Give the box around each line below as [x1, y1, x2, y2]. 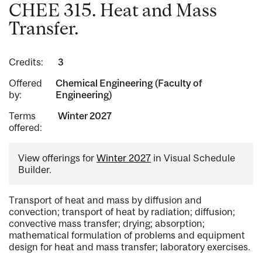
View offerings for [18, 152, 96, 164]
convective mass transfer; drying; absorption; [9, 218, 205, 230]
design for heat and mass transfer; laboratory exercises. [9, 241, 250, 253]
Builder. [18, 164, 51, 176]
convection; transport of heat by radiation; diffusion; [9, 206, 235, 218]
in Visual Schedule [151, 152, 235, 164]
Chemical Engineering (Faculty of [56, 77, 203, 89]
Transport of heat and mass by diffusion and [9, 194, 202, 206]
